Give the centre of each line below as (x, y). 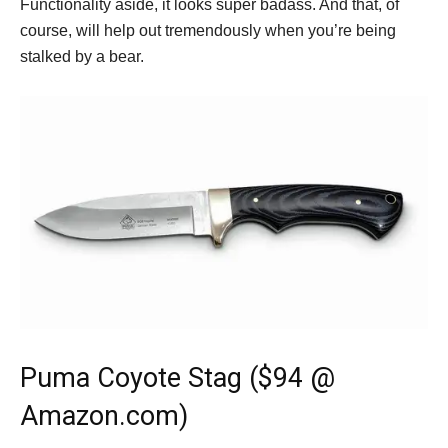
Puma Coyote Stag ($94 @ (177, 378)
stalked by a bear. (82, 56)
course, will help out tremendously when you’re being (208, 30)
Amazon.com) (104, 416)
